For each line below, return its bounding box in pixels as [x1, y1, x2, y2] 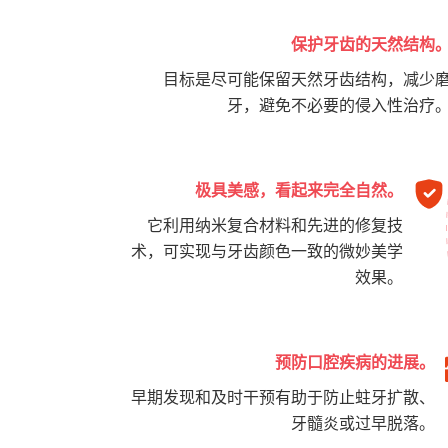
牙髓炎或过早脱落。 [291, 413, 435, 434]
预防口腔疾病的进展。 [275, 352, 435, 373]
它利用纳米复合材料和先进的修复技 [147, 215, 403, 236]
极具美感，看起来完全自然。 [195, 180, 403, 201]
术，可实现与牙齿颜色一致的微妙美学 [131, 241, 403, 262]
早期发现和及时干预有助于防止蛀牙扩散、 [131, 387, 435, 408]
